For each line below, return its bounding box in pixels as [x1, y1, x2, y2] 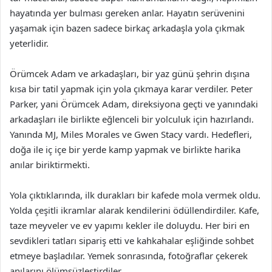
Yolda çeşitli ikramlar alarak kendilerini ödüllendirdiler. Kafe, [10, 204, 259, 216]
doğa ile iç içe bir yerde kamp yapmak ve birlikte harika [10, 143, 240, 155]
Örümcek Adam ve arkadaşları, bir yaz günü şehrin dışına [10, 67, 250, 80]
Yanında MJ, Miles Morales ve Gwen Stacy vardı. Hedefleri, [10, 128, 252, 140]
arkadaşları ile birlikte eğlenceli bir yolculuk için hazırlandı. [10, 113, 254, 125]
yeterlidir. [10, 37, 49, 49]
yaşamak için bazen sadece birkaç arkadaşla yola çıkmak [10, 22, 245, 34]
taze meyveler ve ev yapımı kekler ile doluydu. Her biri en [10, 219, 250, 231]
